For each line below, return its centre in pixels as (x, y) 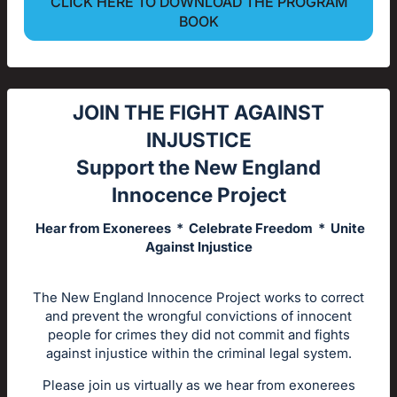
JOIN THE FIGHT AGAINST (198, 113)
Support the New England (198, 167)
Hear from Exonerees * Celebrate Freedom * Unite (198, 228)
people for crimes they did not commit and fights (198, 334)
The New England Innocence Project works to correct (198, 297)
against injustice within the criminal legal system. (198, 353)
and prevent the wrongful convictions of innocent (198, 315)
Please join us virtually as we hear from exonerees (198, 385)
